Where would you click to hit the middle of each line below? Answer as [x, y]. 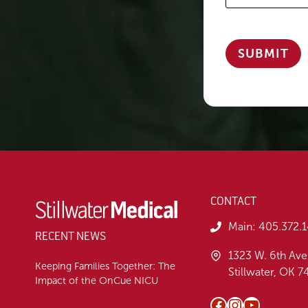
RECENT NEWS [70, 236]
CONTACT [233, 201]
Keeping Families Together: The [105, 266]
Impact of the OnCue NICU [97, 281]
